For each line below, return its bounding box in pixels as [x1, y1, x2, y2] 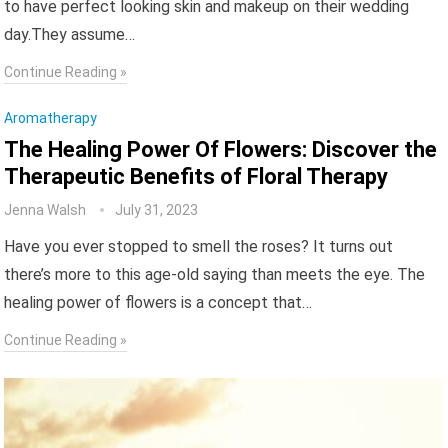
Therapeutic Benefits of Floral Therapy [4, 164, 389, 189]
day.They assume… [4, 25, 136, 44]
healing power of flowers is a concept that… [4, 293, 313, 312]
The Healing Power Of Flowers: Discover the [4, 137, 438, 162]
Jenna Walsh [4, 202, 87, 218]
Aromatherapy [4, 110, 98, 126]
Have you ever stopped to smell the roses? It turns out [4, 237, 394, 256]
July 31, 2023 [115, 202, 199, 218]
